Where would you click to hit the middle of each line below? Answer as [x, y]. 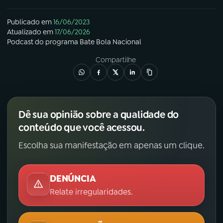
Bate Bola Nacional [111, 42]
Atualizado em [30, 32]
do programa [56, 42]
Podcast [20, 42]
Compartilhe [115, 60]
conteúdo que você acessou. [82, 128]
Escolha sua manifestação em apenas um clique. [111, 146]
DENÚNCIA [73, 179]
